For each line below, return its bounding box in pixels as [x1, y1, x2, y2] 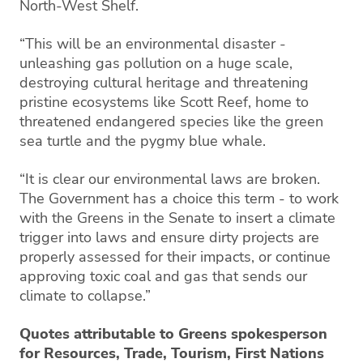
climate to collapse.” [19, 285, 151, 305]
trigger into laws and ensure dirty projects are [19, 227, 319, 247]
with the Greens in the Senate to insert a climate [19, 207, 335, 228]
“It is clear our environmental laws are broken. [19, 169, 320, 189]
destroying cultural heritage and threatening [19, 72, 309, 92]
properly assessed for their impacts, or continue [19, 246, 331, 267]
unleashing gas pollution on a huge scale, [19, 53, 293, 73]
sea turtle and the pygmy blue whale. [19, 130, 266, 151]
